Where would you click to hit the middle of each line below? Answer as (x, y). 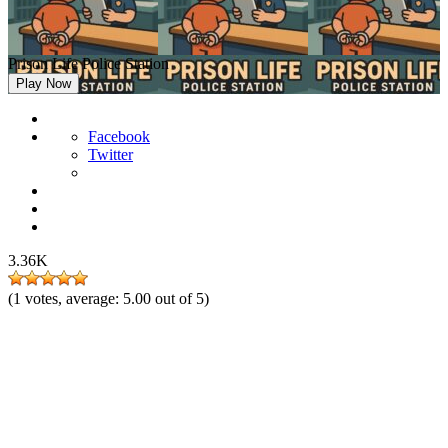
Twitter (110, 154)
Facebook (119, 136)
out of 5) (182, 298)
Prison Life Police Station (88, 63)
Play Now (43, 83)
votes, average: (74, 298)
